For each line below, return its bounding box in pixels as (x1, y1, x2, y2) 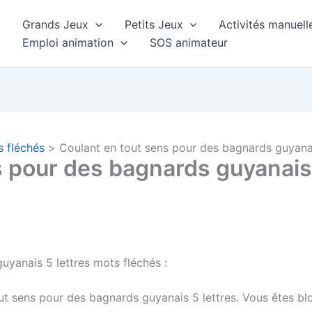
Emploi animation (22, 36, 114, 49)
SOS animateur (149, 36, 228, 49)
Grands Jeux (22, 17, 88, 31)
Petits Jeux (124, 17, 183, 31)
